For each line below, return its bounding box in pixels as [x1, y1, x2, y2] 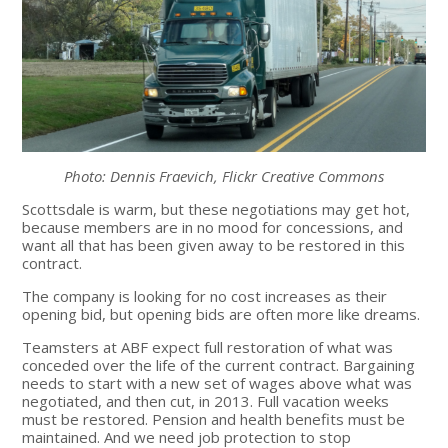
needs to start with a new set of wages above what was [22, 373, 413, 394]
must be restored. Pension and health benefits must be [22, 409, 406, 430]
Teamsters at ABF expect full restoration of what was [22, 337, 394, 358]
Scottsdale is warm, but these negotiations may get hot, [22, 199, 411, 220]
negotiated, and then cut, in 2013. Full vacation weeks [22, 391, 390, 412]
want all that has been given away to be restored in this [22, 235, 406, 256]
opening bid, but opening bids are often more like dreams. [22, 304, 421, 325]
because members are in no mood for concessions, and [22, 217, 404, 238]
